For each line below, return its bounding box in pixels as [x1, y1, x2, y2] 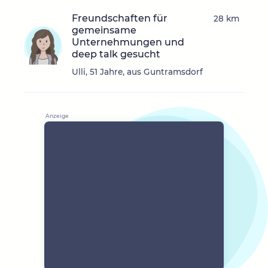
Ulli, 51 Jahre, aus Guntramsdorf [72, 67, 203, 77]
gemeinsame [72, 25, 136, 36]
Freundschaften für [72, 13, 167, 25]
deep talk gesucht [72, 48, 160, 60]
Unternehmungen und [72, 36, 184, 48]
